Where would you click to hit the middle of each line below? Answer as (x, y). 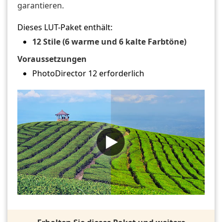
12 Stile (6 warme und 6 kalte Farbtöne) (109, 42)
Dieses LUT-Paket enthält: (65, 27)
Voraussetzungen (52, 59)
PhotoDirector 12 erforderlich (88, 73)
